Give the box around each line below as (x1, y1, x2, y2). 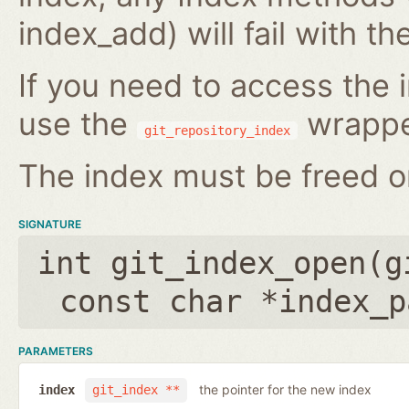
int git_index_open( (37, 244, 384, 281)
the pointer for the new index (198, 382, 372, 398)
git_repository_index (144, 122, 290, 138)
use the (18, 104, 137, 142)
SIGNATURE (18, 216, 81, 231)
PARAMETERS (18, 343, 93, 358)
